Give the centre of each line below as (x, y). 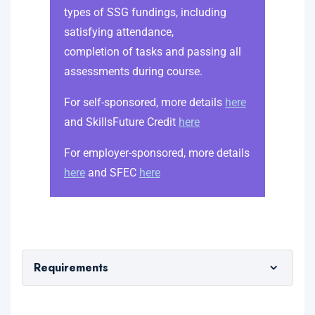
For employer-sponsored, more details (157, 153)
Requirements (71, 267)
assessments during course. (133, 71)
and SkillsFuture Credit (121, 122)
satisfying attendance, (119, 32)
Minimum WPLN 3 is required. (123, 304)
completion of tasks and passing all (153, 51)
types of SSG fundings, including (145, 12)
